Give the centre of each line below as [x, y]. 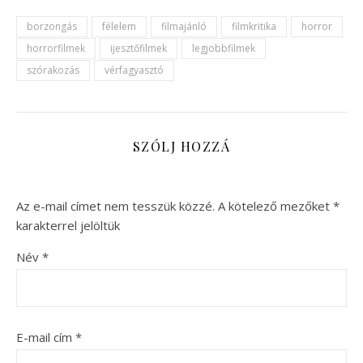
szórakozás [53, 70]
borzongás [52, 26]
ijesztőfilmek [139, 48]
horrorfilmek [56, 48]
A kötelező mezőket [275, 205]
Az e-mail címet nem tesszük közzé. [115, 205]
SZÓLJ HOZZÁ [181, 146]
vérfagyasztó [134, 70]
